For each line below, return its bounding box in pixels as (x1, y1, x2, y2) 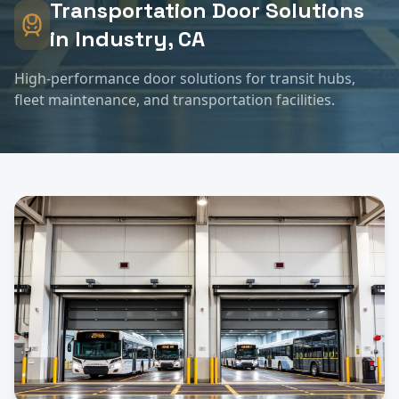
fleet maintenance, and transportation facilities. (14, 90, 335, 110)
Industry (74, 25, 167, 53)
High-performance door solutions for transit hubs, (14, 69, 355, 88)
